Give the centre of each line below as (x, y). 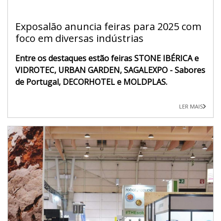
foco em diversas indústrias (79, 38)
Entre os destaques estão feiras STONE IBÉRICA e (107, 58)
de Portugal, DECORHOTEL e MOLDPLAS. (91, 82)
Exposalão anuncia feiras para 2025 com (108, 26)
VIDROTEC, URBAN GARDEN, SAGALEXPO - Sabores (110, 70)
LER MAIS (191, 106)
